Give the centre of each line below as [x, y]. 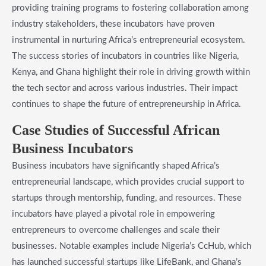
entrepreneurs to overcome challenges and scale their [116, 230]
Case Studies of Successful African [116, 130]
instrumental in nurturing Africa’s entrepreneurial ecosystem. [129, 40]
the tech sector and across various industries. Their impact [125, 88]
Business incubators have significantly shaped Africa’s [116, 166]
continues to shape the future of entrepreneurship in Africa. [126, 104]
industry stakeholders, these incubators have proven [113, 24]
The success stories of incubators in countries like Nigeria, [125, 56]
